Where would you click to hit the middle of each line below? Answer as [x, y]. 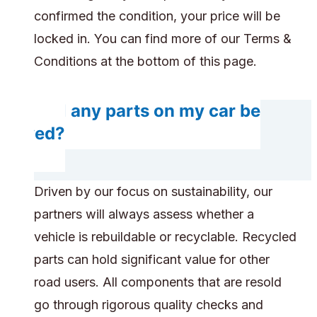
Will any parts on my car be [147, 111]
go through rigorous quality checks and [149, 305]
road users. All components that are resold [158, 282]
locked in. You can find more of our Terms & [163, 39]
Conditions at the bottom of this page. [145, 62]
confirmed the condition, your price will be [157, 16]
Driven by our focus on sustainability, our [153, 192]
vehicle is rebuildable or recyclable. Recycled [165, 237]
